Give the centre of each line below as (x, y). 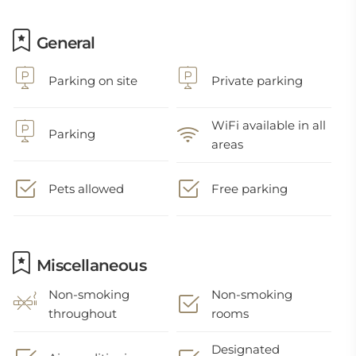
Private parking (257, 81)
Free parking (250, 189)
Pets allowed (86, 189)
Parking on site (93, 81)
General (64, 43)
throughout (83, 313)
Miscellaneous (89, 265)
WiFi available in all (269, 125)
